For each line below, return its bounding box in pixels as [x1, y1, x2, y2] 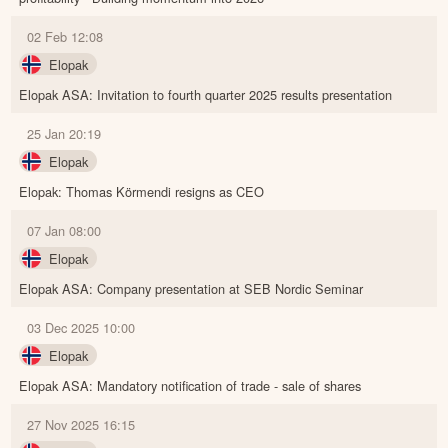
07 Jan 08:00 [27, 220, 102, 240]
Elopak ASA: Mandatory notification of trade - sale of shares [19, 375, 362, 395]
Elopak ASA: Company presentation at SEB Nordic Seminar [19, 278, 364, 298]
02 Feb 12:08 [27, 26, 104, 46]
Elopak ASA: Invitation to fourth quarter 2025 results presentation [19, 84, 393, 104]
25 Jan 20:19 [27, 123, 102, 143]
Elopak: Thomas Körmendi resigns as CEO [19, 181, 265, 201]
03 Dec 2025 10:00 [27, 317, 136, 337]
